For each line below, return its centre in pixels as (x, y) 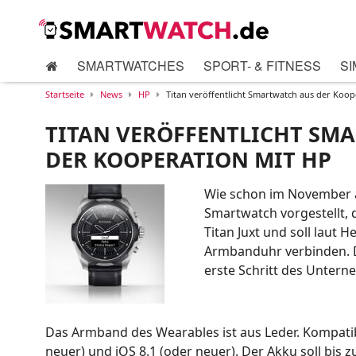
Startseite (65, 95)
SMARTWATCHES (131, 66)
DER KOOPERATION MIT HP (188, 160)
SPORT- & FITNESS (262, 66)
